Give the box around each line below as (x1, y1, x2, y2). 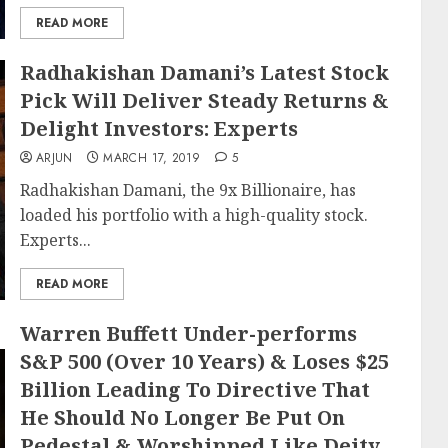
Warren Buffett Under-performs (19, 320, 357, 347)
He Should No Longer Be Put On (19, 404, 345, 431)
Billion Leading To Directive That (19, 376, 370, 403)
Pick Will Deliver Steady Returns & (19, 87, 389, 114)
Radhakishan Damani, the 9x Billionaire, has (19, 179, 356, 201)
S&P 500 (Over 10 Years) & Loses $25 (19, 348, 389, 375)
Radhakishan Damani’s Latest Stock (19, 59, 389, 86)
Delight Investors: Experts (19, 115, 298, 142)
